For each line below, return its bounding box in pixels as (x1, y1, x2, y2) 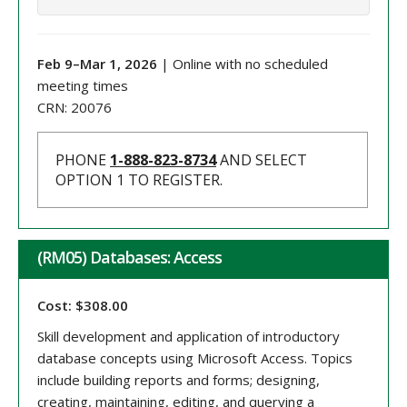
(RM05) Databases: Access (37, 246, 222, 269)
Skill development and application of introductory (37, 327, 340, 346)
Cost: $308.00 (37, 296, 128, 315)
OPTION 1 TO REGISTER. (55, 170, 223, 191)
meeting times (37, 76, 128, 95)
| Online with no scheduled (161, 55, 328, 74)
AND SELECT (216, 150, 307, 171)
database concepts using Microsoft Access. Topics (37, 349, 352, 368)
